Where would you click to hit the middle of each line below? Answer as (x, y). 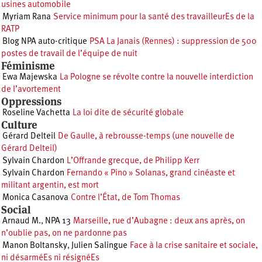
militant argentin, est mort (50, 186)
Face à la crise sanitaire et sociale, (194, 246)
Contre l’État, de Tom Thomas (125, 198)
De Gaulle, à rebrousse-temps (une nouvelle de (146, 137)
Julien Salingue (99, 246)
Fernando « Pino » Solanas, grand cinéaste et (151, 174)
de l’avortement (31, 90)
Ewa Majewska (30, 78)
